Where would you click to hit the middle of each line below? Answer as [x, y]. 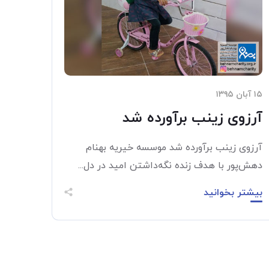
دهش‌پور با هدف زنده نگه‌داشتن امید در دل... [170, 166]
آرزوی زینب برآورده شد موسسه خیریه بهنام [174, 148]
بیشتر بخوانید [233, 193]
